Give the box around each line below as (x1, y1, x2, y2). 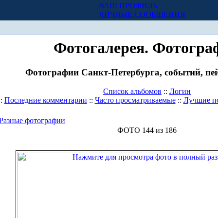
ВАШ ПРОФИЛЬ (99, 1, 157, 10)
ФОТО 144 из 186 (117, 126, 177, 135)
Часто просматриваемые (94, 96, 176, 105)
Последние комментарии (4, 96, 87, 105)
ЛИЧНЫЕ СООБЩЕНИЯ (99, 10, 185, 18)
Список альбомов (103, 87, 162, 96)
